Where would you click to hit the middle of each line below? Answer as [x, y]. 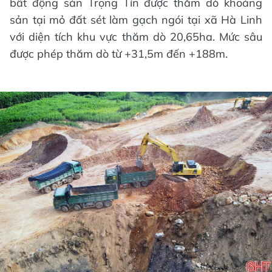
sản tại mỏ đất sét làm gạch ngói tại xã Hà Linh [136, 19]
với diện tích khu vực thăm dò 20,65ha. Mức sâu [136, 36]
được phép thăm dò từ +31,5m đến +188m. [119, 53]
